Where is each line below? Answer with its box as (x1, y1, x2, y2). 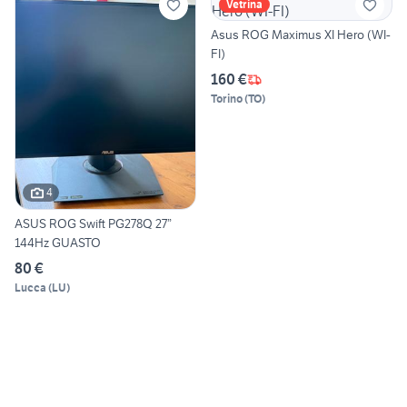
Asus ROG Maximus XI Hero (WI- (211, 26, 391, 44)
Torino (211, 92, 243, 106)
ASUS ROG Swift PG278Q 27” (15, 214, 172, 232)
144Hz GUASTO (15, 233, 101, 251)
